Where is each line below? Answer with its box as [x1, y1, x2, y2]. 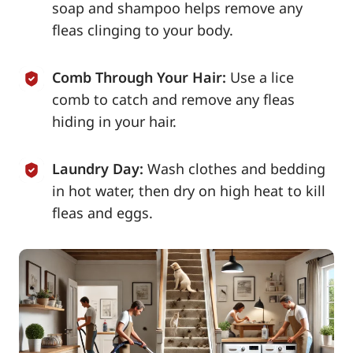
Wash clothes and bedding [147, 158, 325, 178]
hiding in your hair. [52, 111, 176, 131]
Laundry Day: [52, 158, 143, 178]
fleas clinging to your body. [52, 20, 233, 39]
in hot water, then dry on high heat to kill [52, 180, 325, 200]
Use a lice [230, 67, 294, 87]
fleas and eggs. [52, 203, 153, 222]
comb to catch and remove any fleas [52, 89, 295, 109]
